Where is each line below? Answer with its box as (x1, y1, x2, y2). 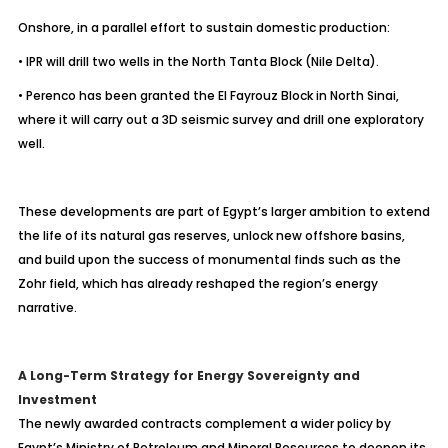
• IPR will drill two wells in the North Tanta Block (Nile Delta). (17, 53, 379, 70)
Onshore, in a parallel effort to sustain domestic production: (17, 19, 390, 36)
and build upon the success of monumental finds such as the (17, 251, 401, 268)
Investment (17, 391, 97, 408)
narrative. (17, 299, 77, 316)
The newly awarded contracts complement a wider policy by (17, 415, 391, 432)
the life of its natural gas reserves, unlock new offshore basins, (17, 227, 405, 244)
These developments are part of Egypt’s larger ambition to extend (17, 203, 430, 220)
